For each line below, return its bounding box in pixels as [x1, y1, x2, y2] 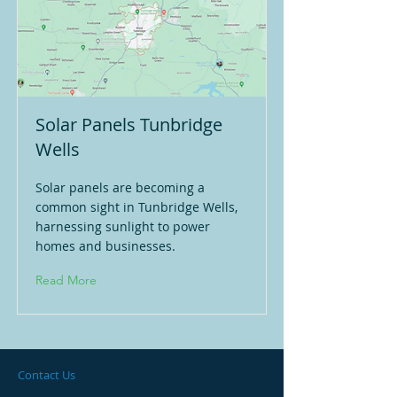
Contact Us [18, 367, 75, 383]
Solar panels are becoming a [35, 179, 205, 196]
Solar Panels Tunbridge [35, 113, 222, 136]
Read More [35, 272, 97, 288]
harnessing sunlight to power [35, 218, 210, 235]
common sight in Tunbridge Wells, [35, 198, 237, 215]
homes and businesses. [35, 237, 175, 254]
